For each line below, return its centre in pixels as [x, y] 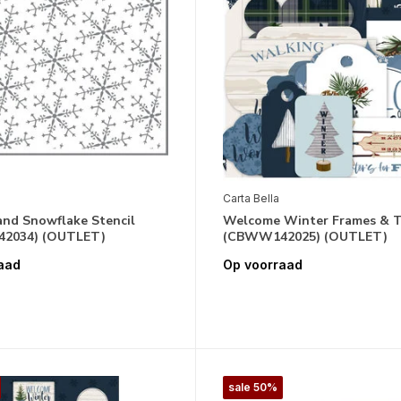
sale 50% [252, 388]
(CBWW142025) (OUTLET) [305, 236]
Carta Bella [251, 198]
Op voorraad [262, 265]
